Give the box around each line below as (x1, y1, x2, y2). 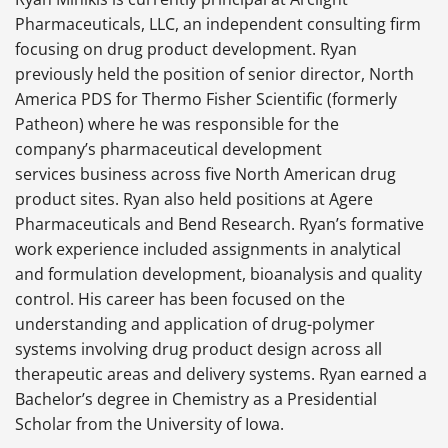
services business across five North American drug (15, 163, 396, 186)
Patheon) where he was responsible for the (15, 113, 339, 136)
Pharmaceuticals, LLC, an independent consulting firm (15, 13, 421, 36)
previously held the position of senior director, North (15, 63, 414, 86)
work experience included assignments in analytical (15, 238, 401, 261)
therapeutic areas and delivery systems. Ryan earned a (15, 363, 427, 386)
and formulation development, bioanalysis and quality (15, 263, 422, 286)
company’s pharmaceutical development (15, 138, 322, 161)
